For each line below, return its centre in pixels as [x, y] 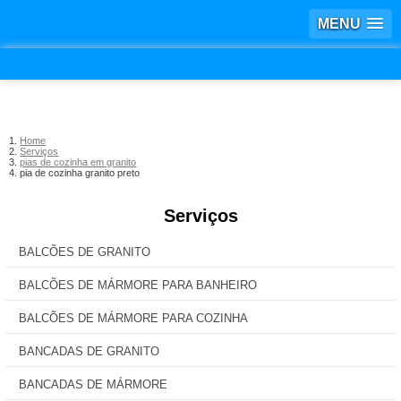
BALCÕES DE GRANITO [85, 252]
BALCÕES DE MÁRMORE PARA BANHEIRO [138, 285]
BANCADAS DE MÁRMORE [93, 384]
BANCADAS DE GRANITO [89, 351]
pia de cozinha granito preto [80, 173]
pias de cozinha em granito [78, 162]
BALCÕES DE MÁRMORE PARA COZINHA [133, 318]
